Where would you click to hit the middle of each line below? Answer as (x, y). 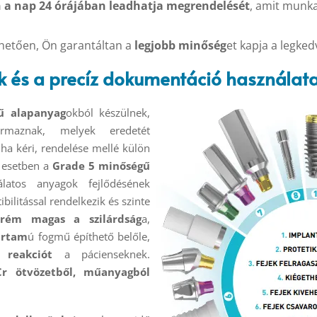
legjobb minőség (179, 45)
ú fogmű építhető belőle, (89, 237)
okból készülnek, (108, 113)
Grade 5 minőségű (99, 166)
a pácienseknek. (102, 254)
